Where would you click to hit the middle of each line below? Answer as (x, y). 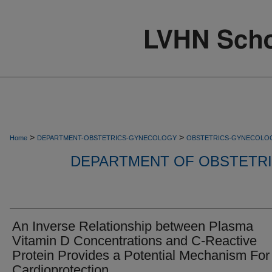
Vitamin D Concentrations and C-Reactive (134, 241)
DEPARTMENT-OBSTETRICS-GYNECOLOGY (107, 138)
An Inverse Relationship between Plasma (133, 226)
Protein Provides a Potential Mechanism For (141, 255)
